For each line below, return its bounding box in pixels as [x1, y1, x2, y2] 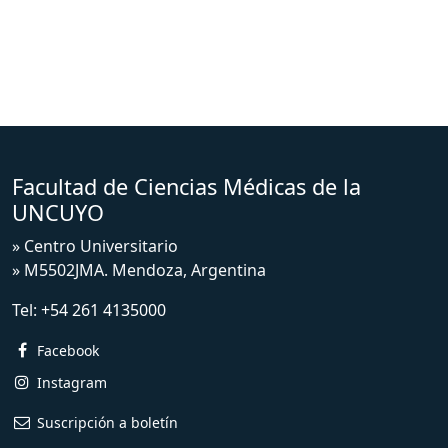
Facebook [36, 340, 99, 360]
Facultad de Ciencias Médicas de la [12, 171, 361, 201]
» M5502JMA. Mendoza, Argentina [12, 258, 266, 281]
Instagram [36, 372, 107, 392]
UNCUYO [12, 197, 104, 227]
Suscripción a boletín [36, 412, 178, 432]
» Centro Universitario [12, 234, 178, 257]
